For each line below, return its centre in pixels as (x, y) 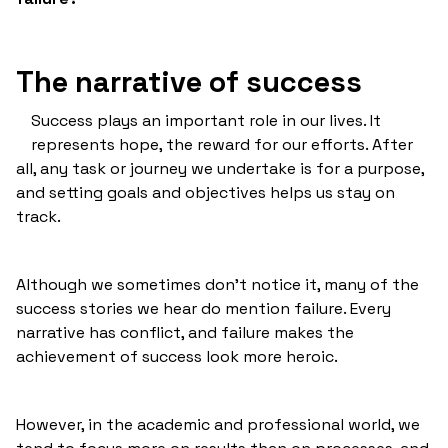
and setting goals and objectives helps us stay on (205, 192)
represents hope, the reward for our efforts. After (222, 144)
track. (38, 216)
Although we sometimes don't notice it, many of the (217, 284)
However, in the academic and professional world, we (218, 424)
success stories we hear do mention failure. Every (203, 308)
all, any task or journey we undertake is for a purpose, (220, 168)
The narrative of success (189, 81)
